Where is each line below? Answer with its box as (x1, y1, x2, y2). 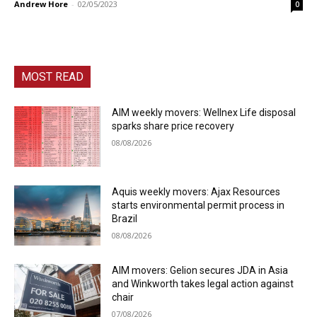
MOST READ (21, 69, 83, 83)
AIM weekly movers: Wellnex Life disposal (112, 106, 296, 118)
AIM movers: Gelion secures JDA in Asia (112, 265, 289, 277)
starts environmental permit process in (112, 199, 285, 211)
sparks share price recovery (112, 120, 235, 132)
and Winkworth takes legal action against (112, 278, 294, 290)
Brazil (112, 212, 138, 224)
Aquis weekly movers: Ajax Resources (112, 185, 281, 197)
